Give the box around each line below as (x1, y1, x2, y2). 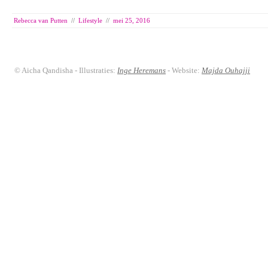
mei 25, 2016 (113, 16, 150, 24)
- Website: (166, 65, 202, 75)
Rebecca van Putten (14, 16, 68, 24)
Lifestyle (78, 16, 102, 24)
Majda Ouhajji (202, 65, 251, 75)
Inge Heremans (117, 65, 166, 75)
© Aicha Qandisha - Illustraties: (14, 65, 118, 75)
